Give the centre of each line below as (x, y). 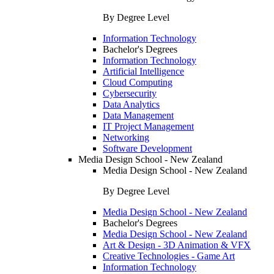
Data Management (138, 115)
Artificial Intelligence (143, 71)
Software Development (147, 148)
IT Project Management (148, 126)
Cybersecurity (130, 93)
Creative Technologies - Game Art (169, 256)
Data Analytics (131, 104)
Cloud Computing (138, 82)
